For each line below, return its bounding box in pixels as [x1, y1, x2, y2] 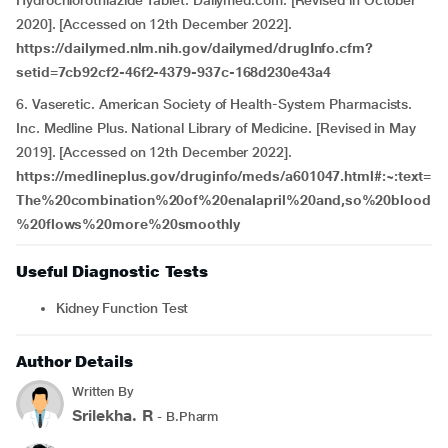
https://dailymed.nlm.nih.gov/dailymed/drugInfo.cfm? [16, 40, 373, 56]
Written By [72, 384, 135, 399]
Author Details [16, 352, 133, 371]
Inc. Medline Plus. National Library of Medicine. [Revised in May [16, 120, 416, 136]
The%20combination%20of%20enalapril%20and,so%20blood [16, 192, 431, 208]
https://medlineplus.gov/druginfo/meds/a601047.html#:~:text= [16, 168, 432, 184]
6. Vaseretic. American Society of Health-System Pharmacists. [16, 96, 413, 112]
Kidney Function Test [64, 300, 189, 316]
